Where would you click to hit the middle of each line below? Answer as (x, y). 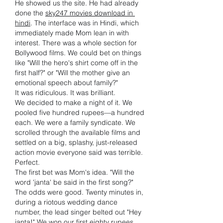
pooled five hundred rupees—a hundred (80, 112)
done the (30, 13)
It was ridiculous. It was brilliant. (65, 93)
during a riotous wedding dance (66, 202)
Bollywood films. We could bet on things (78, 53)
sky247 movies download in (89, 13)
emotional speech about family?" (66, 83)
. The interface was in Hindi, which (85, 23)
